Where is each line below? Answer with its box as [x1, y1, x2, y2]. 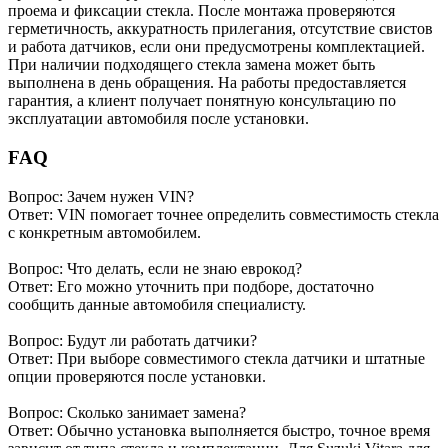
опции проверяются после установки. [8, 367, 266, 385]
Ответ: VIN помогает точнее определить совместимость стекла [8, 205, 439, 223]
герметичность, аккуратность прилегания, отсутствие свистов [8, 20, 433, 38]
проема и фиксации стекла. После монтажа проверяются [8, 2, 395, 20]
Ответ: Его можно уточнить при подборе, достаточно [8, 277, 374, 295]
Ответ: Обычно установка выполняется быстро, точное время [8, 421, 430, 439]
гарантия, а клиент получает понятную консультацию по [8, 92, 396, 110]
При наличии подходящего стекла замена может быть [8, 56, 375, 74]
